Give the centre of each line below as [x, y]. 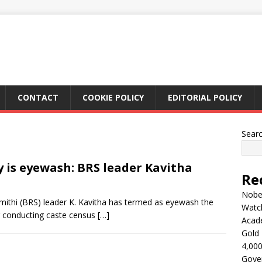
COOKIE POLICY [113, 97]
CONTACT [38, 97]
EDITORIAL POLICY [205, 97]
